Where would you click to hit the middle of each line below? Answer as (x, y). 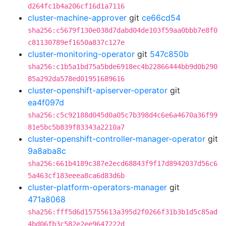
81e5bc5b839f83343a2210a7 (76, 127)
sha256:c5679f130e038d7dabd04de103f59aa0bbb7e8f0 (123, 30)
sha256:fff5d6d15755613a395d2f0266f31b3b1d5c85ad (123, 212)
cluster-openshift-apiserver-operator (98, 90)
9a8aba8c (47, 151)
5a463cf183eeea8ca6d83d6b (76, 176)
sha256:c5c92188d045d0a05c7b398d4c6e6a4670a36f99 (123, 115)
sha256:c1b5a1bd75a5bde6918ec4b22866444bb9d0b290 (123, 67)
